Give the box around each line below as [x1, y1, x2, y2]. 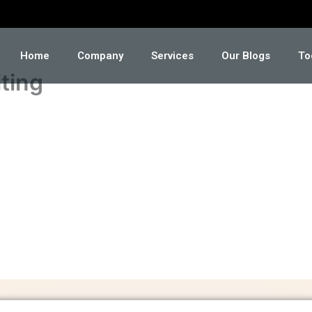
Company [77, 49, 124, 62]
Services [151, 49, 194, 62]
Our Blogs [221, 49, 271, 62]
